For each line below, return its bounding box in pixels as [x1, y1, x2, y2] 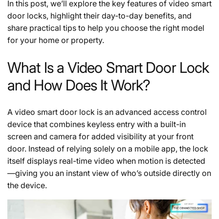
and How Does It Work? [7, 76, 151, 94]
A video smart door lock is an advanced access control [7, 107, 207, 117]
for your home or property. [7, 35, 104, 45]
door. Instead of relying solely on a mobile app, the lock [7, 143, 208, 153]
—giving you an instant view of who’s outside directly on [7, 168, 211, 178]
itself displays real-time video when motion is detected [7, 155, 205, 166]
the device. [7, 180, 47, 190]
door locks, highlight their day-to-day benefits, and [7, 10, 192, 21]
